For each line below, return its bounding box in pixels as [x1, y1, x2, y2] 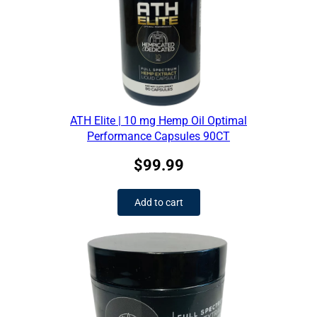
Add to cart [134, 197, 183, 209]
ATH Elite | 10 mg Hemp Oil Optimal [70, 114, 247, 128]
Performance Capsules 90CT [87, 129, 230, 144]
